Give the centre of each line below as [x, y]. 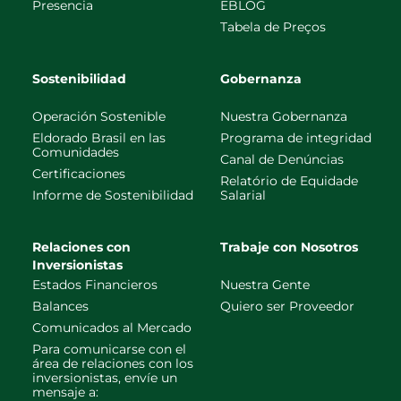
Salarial [243, 195]
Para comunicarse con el [109, 349]
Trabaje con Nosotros [289, 247]
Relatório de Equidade [289, 181]
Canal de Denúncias [282, 159]
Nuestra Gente [265, 285]
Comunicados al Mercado [112, 328]
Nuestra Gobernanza [284, 116]
